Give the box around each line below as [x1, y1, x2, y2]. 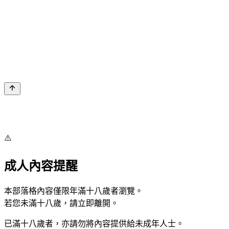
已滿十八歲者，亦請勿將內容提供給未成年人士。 [4, 219, 184, 228]
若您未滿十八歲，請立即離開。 [4, 198, 119, 208]
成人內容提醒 [4, 159, 78, 173]
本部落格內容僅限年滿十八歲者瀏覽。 [4, 186, 143, 195]
